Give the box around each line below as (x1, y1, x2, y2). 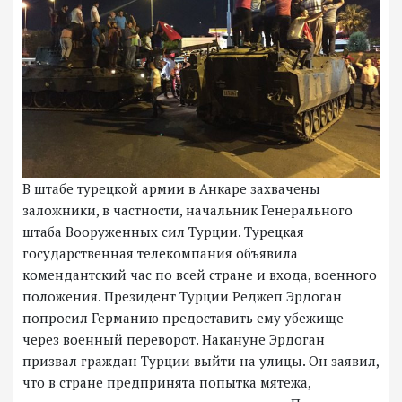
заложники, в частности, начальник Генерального (22, 200, 353, 219)
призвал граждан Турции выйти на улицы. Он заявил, (22, 351, 380, 370)
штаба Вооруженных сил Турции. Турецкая (22, 222, 304, 240)
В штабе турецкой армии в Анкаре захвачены (22, 179, 320, 197)
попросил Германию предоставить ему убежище (22, 308, 344, 327)
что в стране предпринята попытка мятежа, (22, 372, 311, 391)
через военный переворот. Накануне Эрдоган (22, 329, 325, 348)
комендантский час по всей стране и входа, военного (22, 265, 377, 284)
